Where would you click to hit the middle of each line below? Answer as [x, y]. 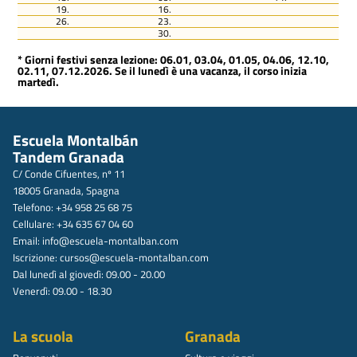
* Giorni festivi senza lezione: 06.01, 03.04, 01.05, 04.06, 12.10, [174, 59]
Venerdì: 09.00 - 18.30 [62, 290]
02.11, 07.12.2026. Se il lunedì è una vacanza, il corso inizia [163, 71]
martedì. [39, 82]
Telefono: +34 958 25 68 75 [73, 207]
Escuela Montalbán [76, 140]
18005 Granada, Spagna [66, 190]
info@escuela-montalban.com [110, 240]
